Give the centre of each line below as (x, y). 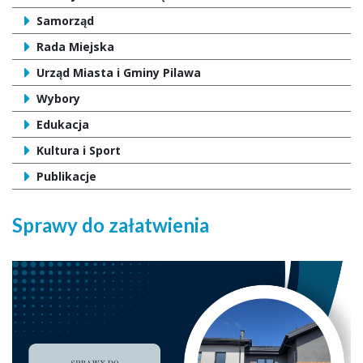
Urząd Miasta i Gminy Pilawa (119, 73)
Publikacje (66, 177)
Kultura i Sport (79, 151)
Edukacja (63, 125)
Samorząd (65, 21)
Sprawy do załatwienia (111, 225)
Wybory (58, 99)
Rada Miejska (75, 47)
